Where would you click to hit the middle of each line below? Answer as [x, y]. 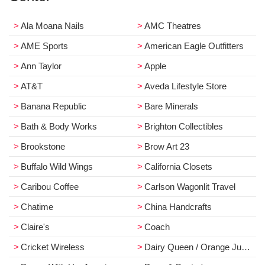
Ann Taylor [41, 66]
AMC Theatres [173, 26]
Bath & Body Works [59, 126]
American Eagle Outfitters [194, 46]
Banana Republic [54, 106]
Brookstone [43, 146]
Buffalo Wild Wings [57, 167]
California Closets [178, 167]
